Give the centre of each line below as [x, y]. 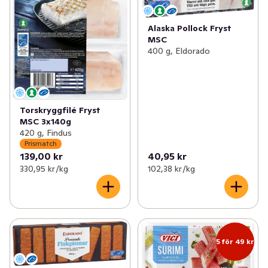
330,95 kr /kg [44, 168]
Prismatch [41, 143]
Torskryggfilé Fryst [60, 110]
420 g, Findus [46, 133]
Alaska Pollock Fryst [189, 28]
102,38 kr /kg [171, 168]
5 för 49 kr [235, 241]
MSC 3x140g [45, 121]
